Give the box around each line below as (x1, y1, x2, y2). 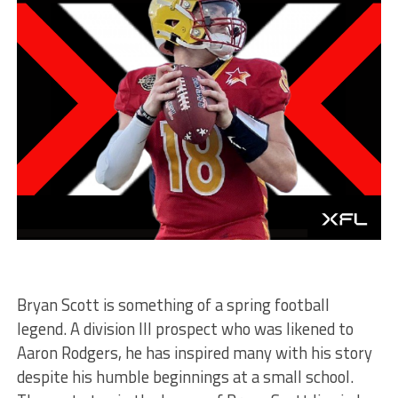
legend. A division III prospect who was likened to (16, 315, 354, 341)
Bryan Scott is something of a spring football (16, 291, 330, 317)
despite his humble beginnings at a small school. (16, 363, 354, 389)
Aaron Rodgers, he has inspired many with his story (16, 339, 372, 365)
